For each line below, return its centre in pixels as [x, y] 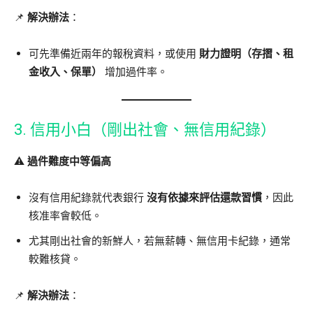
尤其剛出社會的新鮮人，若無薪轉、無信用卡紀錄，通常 [160, 241]
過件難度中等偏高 [69, 161]
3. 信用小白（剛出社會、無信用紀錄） [145, 130]
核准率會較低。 [65, 216]
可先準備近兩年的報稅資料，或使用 [114, 53]
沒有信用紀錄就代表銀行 [88, 197]
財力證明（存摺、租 [246, 53]
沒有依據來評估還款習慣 [204, 197]
